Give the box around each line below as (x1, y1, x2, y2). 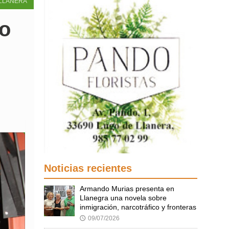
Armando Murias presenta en (80, 184, 174, 193)
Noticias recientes (44, 162, 132, 174)
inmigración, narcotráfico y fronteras (80, 202, 196, 211)
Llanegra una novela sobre (80, 193, 167, 202)
